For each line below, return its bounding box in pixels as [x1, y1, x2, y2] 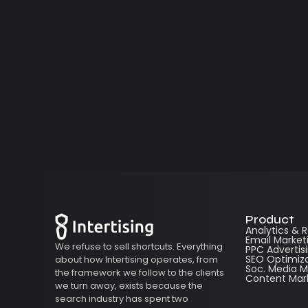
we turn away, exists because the [55, 278, 203, 292]
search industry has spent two [55, 291, 188, 305]
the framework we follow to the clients [55, 265, 224, 279]
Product [245, 211, 294, 227]
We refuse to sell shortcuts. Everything [55, 239, 223, 253]
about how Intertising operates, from [55, 252, 218, 266]
